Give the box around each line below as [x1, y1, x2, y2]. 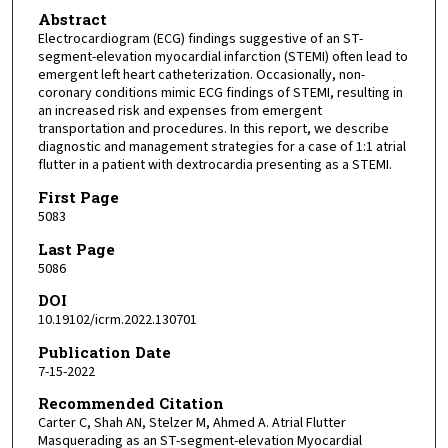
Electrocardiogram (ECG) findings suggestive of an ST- [37, 29, 363, 50]
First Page [37, 186, 119, 207]
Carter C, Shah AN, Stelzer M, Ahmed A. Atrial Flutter [37, 413, 346, 434]
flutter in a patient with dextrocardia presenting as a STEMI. [37, 155, 392, 176]
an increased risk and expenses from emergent [37, 101, 322, 122]
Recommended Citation [37, 393, 224, 414]
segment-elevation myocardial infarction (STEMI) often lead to [37, 47, 408, 68]
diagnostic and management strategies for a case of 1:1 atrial [37, 137, 406, 158]
